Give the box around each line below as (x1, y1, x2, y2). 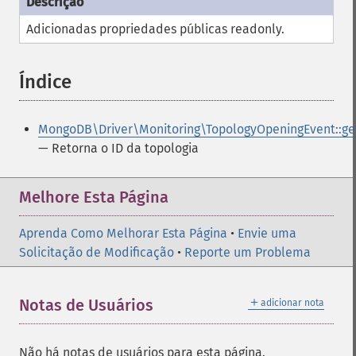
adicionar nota (261, 297, 324, 308)
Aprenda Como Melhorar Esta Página (19, 226, 227, 241)
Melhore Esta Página (19, 188, 168, 207)
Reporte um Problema (184, 245, 311, 260)
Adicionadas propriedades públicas (26, 21, 230, 37)
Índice (19, 71, 72, 93)
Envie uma (238, 226, 296, 241)
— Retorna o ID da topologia (38, 141, 199, 156)
